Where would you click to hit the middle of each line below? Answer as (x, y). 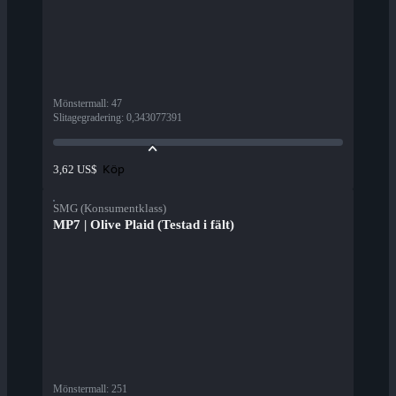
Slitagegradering (87, 118)
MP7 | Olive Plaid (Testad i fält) (144, 225)
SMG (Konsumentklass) (110, 209)
